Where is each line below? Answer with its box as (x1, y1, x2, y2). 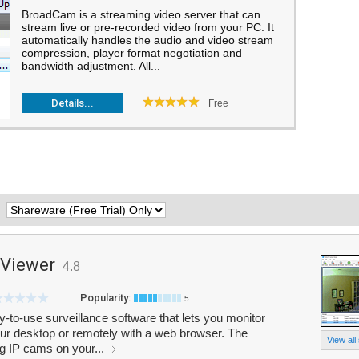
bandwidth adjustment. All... (22, 59, 160, 72)
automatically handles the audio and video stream (22, 34, 273, 46)
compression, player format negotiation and (22, 46, 242, 59)
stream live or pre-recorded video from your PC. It (22, 21, 274, 34)
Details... (51, 97, 94, 109)
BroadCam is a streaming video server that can (22, 8, 260, 21)
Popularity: (80, 292, 131, 304)
